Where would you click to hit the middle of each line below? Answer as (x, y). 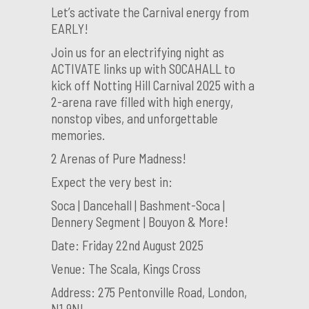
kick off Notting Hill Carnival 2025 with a (153, 85)
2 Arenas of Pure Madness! (119, 158)
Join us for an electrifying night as (138, 52)
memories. (78, 134)
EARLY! (70, 28)
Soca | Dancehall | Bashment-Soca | (138, 205)
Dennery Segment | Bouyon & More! (140, 221)
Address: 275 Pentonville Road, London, (149, 292)
